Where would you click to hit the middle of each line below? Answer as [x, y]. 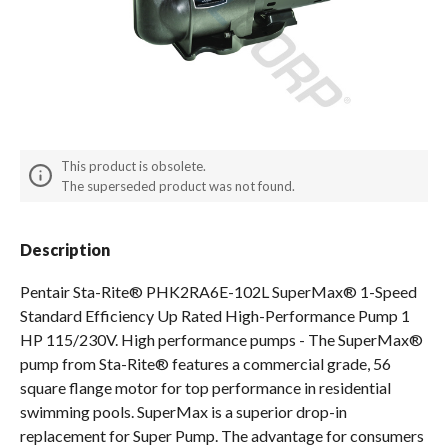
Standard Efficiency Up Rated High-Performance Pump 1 [215, 315]
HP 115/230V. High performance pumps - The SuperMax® [221, 339]
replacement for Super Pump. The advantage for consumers [222, 435]
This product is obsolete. [133, 166]
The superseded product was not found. [178, 185]
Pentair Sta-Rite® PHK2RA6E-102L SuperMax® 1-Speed [218, 291]
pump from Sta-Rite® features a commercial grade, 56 [205, 363]
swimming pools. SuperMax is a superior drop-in [183, 411]
